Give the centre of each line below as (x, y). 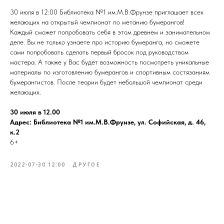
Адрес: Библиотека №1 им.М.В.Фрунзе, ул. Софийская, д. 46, (108, 122)
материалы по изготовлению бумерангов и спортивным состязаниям (110, 72)
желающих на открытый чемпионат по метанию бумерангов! (97, 22)
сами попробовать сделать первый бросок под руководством (99, 52)
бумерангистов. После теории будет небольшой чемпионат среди (106, 82)
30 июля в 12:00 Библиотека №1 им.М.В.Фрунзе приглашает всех (107, 12)
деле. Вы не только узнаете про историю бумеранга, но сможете (105, 42)
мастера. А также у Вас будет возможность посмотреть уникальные (109, 62)
